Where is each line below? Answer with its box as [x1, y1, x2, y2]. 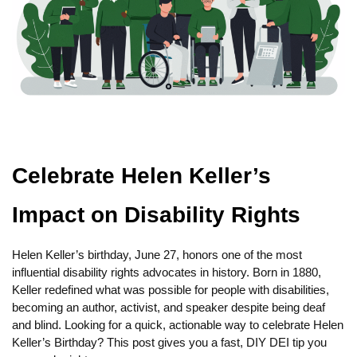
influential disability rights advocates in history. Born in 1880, [12, 265, 321, 280]
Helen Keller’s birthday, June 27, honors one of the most [12, 248, 302, 262]
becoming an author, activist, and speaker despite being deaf [12, 300, 325, 315]
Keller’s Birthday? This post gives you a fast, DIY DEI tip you [12, 335, 327, 350]
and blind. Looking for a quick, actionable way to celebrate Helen [12, 318, 343, 332]
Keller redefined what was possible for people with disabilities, [12, 283, 329, 297]
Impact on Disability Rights [12, 202, 300, 228]
